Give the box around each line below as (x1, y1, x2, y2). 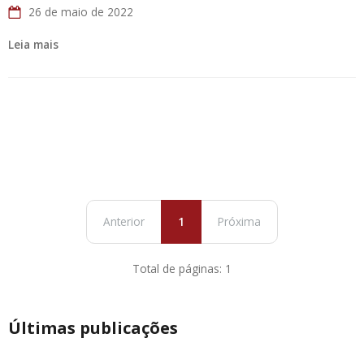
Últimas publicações (8, 317, 178, 339)
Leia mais (8, 37, 58, 52)
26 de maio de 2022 (28, 4, 133, 19)
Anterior (102, 214, 145, 229)
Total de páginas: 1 (132, 261, 232, 276)
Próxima (217, 214, 261, 229)
